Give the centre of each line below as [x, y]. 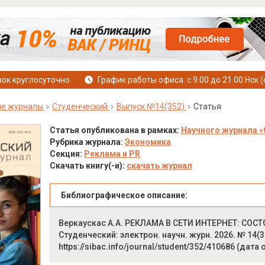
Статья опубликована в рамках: [115, 130]
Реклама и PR [112, 154]
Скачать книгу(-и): [88, 166]
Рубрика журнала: [87, 142]
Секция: [67, 154]
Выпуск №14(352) [150, 106]
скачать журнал [159, 166]
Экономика [148, 142]
